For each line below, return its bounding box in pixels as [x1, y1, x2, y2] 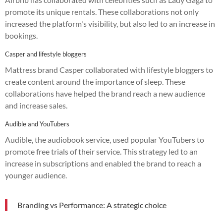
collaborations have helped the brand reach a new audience [5, 88, 205, 98]
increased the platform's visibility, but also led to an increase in [5, 18, 215, 28]
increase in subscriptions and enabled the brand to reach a [5, 158, 201, 168]
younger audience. [5, 170, 67, 180]
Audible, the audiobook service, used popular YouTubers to [5, 134, 204, 144]
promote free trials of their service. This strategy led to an [5, 146, 198, 156]
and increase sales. [5, 100, 67, 110]
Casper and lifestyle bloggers [5, 50, 87, 58]
